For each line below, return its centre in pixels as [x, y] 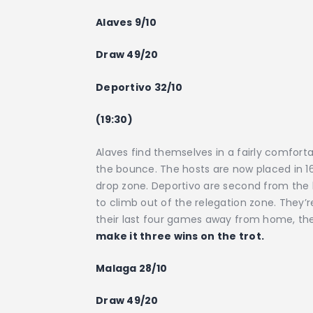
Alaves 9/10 [126, 23]
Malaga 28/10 [132, 269]
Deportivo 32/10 [139, 87]
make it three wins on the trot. [180, 236]
